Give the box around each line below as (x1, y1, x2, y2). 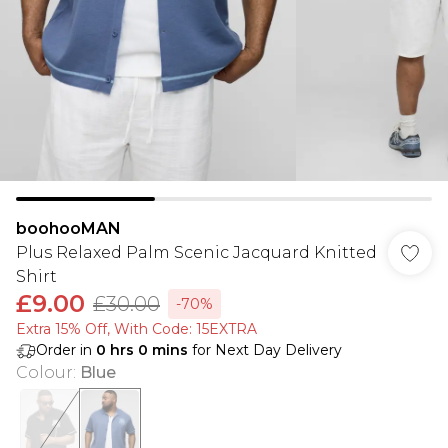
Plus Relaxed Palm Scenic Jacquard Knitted (16, 243, 377, 262)
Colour (16, 363, 73, 382)
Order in (36, 341, 96, 359)
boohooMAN (16, 219, 121, 238)
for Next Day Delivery (188, 341, 342, 359)
